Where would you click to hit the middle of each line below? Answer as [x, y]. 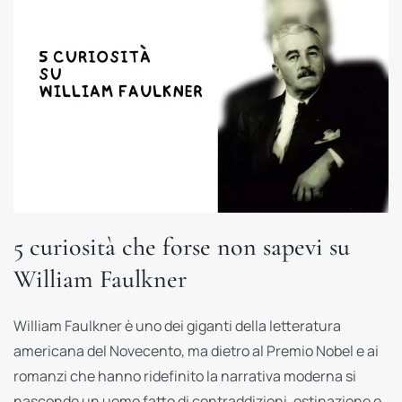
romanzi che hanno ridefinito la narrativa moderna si [184, 376]
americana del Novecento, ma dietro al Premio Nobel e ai [196, 350]
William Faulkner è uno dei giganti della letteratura [177, 325]
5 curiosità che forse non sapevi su [181, 246]
